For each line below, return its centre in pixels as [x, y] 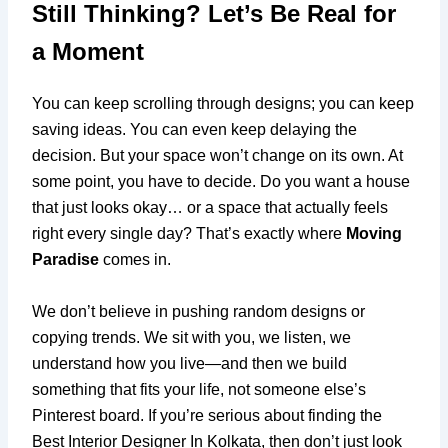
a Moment [88, 51]
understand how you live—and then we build [190, 363]
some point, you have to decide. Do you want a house [221, 181]
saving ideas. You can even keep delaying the [195, 129]
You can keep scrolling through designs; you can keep [223, 103]
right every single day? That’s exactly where [189, 233]
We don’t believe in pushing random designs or [199, 311]
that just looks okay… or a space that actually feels [210, 207]
